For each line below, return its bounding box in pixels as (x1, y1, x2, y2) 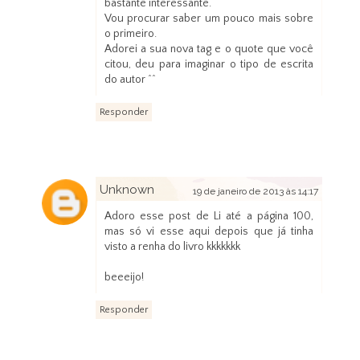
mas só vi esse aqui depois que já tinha (104, 225, 314, 239)
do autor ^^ (104, 73, 156, 87)
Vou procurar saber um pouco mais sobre (104, 12, 314, 26)
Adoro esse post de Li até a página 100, (104, 210, 314, 223)
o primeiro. (104, 27, 157, 41)
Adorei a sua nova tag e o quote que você (104, 43, 314, 56)
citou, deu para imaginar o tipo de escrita (104, 58, 314, 72)
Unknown (99, 182, 154, 198)
